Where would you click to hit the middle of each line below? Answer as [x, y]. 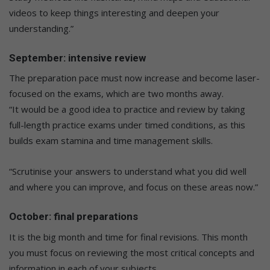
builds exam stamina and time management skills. [111, 141]
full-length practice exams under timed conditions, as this [127, 125]
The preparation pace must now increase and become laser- [134, 78]
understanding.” [41, 28]
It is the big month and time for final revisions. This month [128, 237]
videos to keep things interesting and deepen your [114, 12]
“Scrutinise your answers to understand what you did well [128, 171]
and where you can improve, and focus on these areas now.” [133, 187]
